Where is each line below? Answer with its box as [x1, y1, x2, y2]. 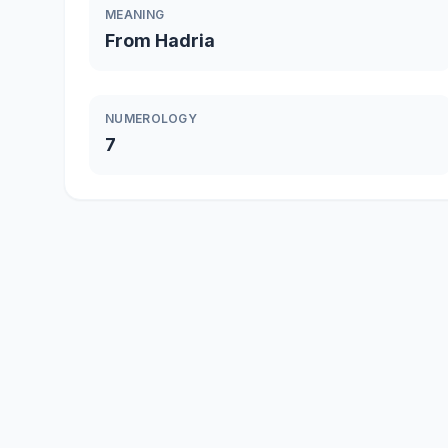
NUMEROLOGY [105, 111, 197, 126]
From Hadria [105, 30, 215, 51]
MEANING [105, 7, 165, 22]
